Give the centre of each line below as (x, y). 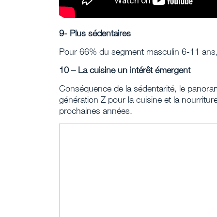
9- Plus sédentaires (95, 33)
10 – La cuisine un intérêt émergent (125, 70)
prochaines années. (96, 111)
